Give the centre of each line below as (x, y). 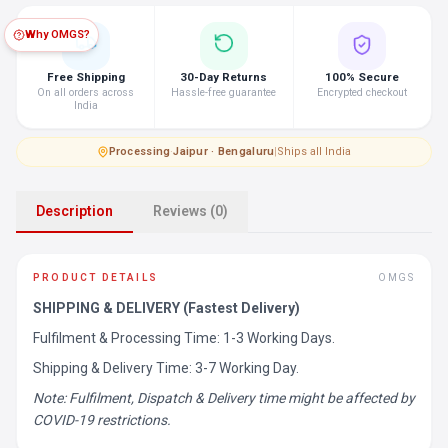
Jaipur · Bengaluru (224, 151)
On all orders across (86, 92)
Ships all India (314, 151)
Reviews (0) (190, 211)
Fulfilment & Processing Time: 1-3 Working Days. (184, 338)
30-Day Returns (224, 77)
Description (74, 211)
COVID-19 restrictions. (102, 420)
